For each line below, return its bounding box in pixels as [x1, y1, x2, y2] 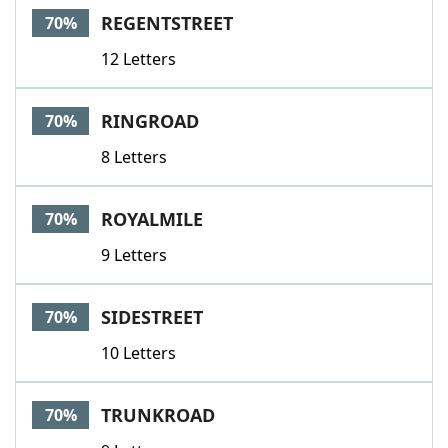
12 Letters [101, 48, 176, 70]
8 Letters [101, 146, 167, 168]
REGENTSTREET [101, 11, 233, 35]
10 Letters [101, 342, 176, 364]
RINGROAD [101, 109, 199, 133]
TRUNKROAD [101, 403, 215, 427]
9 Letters [101, 244, 167, 266]
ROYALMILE [101, 207, 203, 231]
